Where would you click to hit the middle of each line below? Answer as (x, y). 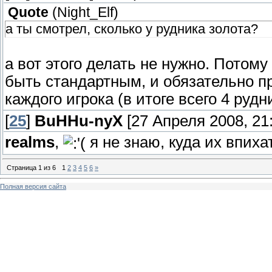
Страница (22, 167)
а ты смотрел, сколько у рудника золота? (132, 29)
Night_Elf (85, 13)
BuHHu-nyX (79, 121)
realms (30, 142)
